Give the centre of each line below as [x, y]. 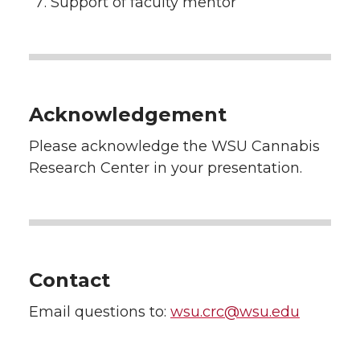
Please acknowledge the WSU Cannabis [174, 147]
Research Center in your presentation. [166, 168]
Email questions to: [100, 312]
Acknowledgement [128, 115]
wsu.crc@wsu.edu [235, 312]
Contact [70, 280]
